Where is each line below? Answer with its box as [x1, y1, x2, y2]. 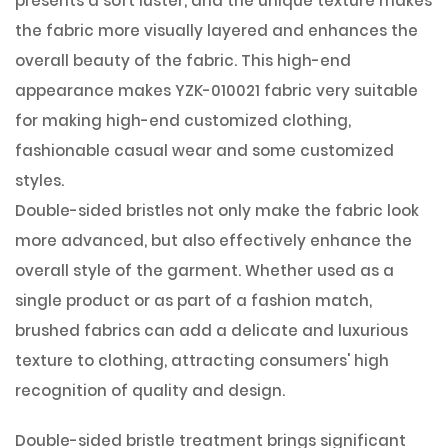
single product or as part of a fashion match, [15, 290, 372, 311]
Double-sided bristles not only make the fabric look [15, 200, 419, 221]
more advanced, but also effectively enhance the [15, 230, 412, 251]
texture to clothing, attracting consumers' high [15, 350, 389, 371]
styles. [15, 170, 64, 191]
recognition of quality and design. [15, 380, 285, 401]
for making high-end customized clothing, [15, 110, 351, 131]
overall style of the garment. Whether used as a [15, 260, 394, 281]
